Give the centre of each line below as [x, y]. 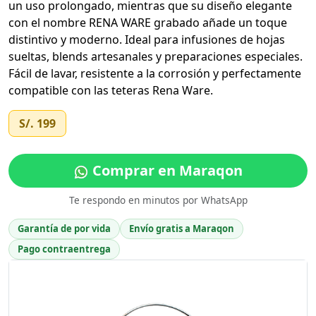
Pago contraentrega [64, 249]
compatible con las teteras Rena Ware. [111, 90]
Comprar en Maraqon [166, 170]
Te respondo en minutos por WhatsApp [158, 200]
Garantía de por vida [64, 229]
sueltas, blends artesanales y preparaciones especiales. [156, 56]
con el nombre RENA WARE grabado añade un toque [148, 23]
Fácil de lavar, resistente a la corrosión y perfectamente [155, 73]
